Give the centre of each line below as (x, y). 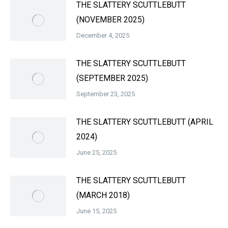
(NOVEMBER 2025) (110, 20)
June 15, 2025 (96, 211)
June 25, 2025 (96, 152)
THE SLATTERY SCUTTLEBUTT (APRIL (145, 122)
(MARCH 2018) (103, 195)
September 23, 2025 (106, 94)
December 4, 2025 (103, 35)
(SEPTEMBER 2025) (112, 78)
